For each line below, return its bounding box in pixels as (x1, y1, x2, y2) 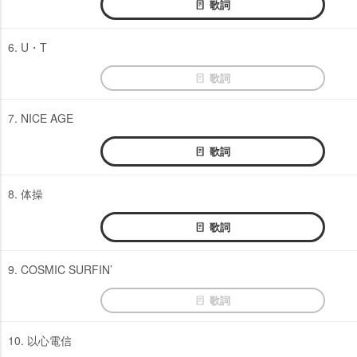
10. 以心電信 (8, 331, 72, 348)
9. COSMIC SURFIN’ (8, 261, 112, 277)
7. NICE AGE (8, 109, 73, 126)
